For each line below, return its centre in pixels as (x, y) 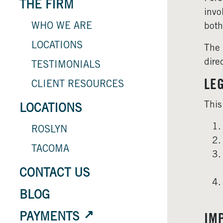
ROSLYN (49, 130)
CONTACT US (55, 174)
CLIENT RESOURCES (78, 85)
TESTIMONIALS (66, 65)
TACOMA (50, 150)
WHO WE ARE (62, 27)
